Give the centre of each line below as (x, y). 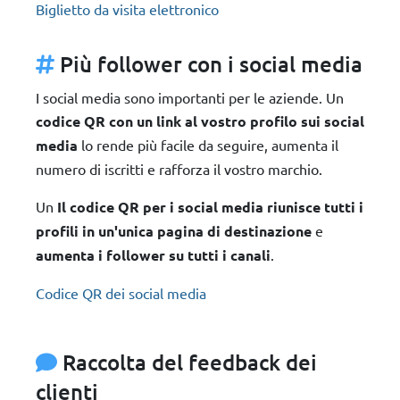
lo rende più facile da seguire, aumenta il (208, 145)
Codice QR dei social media (121, 293)
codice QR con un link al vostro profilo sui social (200, 121)
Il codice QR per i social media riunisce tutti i (210, 207)
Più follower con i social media (211, 64)
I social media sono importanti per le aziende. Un (190, 97)
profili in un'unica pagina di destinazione (174, 231)
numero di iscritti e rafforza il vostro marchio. (179, 169)
